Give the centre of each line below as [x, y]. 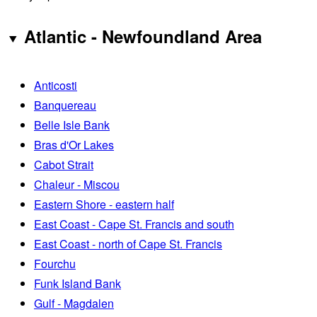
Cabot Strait [64, 164]
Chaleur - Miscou [77, 184]
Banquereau [65, 105]
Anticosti [56, 85]
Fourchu [55, 263]
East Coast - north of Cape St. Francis [128, 243]
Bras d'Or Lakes [74, 144]
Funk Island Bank [77, 283]
